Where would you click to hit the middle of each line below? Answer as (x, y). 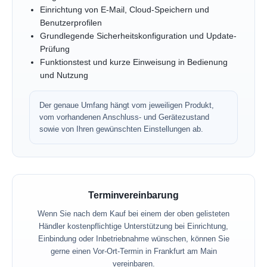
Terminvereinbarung (133, 195)
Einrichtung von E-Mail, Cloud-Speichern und (124, 10)
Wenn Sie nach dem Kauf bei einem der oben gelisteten (133, 214)
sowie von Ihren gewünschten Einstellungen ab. (121, 129)
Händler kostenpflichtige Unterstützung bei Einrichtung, (133, 226)
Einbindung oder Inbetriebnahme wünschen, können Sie (133, 239)
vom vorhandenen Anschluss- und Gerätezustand (124, 117)
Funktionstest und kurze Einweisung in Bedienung (133, 63)
